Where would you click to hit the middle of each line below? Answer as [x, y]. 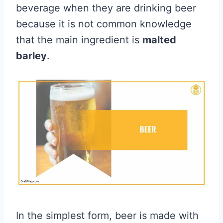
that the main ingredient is [79, 40]
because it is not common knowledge [104, 24]
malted [159, 40]
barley [31, 56]
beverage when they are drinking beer [106, 8]
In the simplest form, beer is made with [107, 216]
